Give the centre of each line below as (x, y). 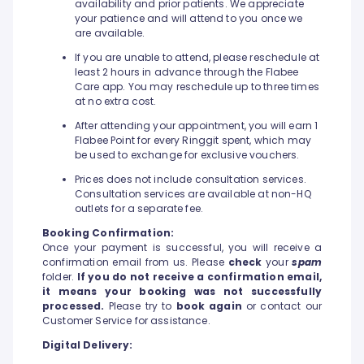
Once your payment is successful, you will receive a (182, 248)
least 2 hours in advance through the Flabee (187, 72)
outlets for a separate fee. (139, 209)
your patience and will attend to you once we (189, 19)
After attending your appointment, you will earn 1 (197, 126)
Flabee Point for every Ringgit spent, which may (193, 141)
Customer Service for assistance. (126, 321)
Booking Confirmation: (108, 233)
